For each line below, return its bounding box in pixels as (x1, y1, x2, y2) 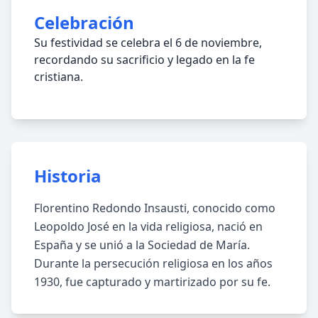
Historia (34, 164, 102, 187)
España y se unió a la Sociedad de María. (34, 237, 250, 253)
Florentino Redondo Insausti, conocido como (34, 200, 275, 216)
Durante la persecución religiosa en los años (34, 256, 273, 271)
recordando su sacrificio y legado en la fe (34, 52, 255, 67)
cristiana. (34, 69, 83, 84)
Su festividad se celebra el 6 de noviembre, (34, 35, 262, 50)
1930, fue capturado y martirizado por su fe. (34, 274, 270, 290)
